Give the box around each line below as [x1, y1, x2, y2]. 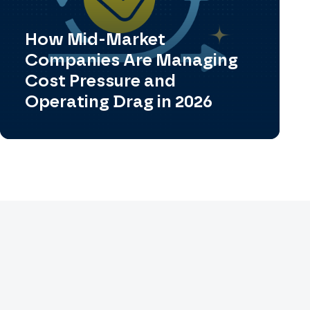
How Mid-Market [24, 28, 165, 50]
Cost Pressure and [24, 70, 176, 91]
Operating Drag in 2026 [24, 91, 212, 112]
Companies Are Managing [24, 49, 238, 71]
